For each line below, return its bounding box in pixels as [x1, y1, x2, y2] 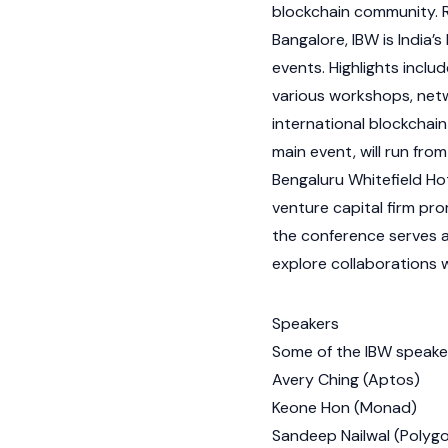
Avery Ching [272, 369, 359, 390]
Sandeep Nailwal [272, 425, 390, 446]
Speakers [272, 313, 339, 334]
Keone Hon [272, 397, 350, 418]
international [272, 113, 369, 134]
